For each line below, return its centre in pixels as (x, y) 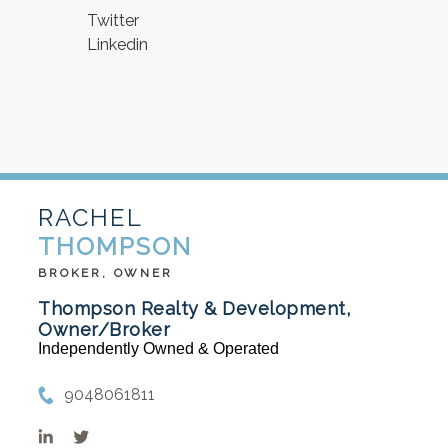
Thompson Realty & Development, (194, 309)
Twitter (113, 21)
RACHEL (91, 218)
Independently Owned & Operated (159, 349)
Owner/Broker (104, 330)
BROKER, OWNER (105, 273)
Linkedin (118, 45)
